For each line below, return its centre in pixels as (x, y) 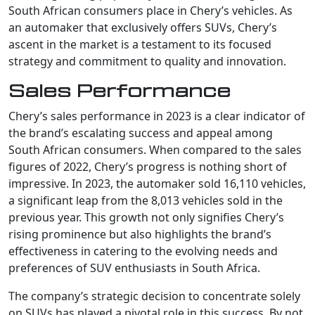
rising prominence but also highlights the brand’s (140, 234)
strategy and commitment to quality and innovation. (147, 61)
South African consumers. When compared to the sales (155, 149)
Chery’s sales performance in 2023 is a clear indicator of (157, 116)
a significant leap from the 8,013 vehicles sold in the (146, 200)
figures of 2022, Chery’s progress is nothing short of (148, 166)
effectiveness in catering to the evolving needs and (143, 251)
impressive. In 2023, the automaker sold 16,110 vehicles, (157, 183)
